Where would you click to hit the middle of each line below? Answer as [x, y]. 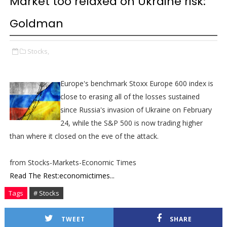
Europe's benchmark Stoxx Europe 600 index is [137, 83]
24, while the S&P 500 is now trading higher [131, 123]
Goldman [36, 24]
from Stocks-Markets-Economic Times [73, 162]
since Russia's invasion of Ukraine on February [136, 110]
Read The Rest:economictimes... [62, 176]
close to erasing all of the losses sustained [130, 97]
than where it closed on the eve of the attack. [84, 136]
